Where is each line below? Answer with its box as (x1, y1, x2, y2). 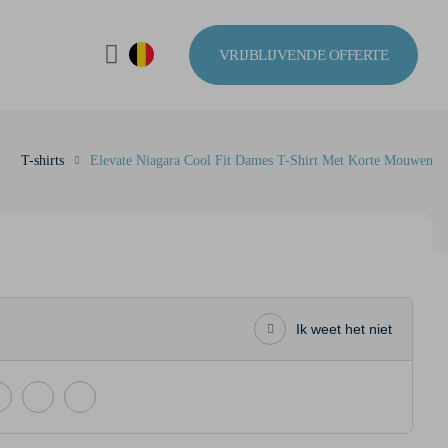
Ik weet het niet (296, 321, 392, 337)
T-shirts (21, 153, 64, 168)
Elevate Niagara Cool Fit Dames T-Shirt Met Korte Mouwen (90, 153, 433, 168)
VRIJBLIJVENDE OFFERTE (218, 46, 388, 63)
